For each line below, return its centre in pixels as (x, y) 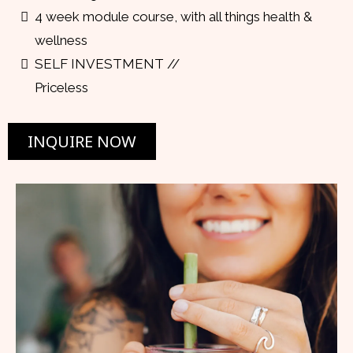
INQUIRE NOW (82, 142)
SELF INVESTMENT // (107, 64)
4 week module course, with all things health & (173, 17)
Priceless (61, 88)
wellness (61, 41)
